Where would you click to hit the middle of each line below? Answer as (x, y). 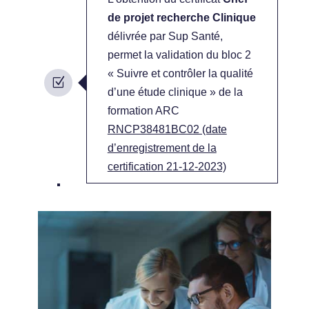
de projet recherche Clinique (181, 18)
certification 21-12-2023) (167, 167)
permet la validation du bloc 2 (179, 55)
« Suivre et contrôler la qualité (180, 73)
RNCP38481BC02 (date (167, 129)
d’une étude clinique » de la (175, 92)
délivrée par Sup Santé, (165, 36)
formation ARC (143, 111)
